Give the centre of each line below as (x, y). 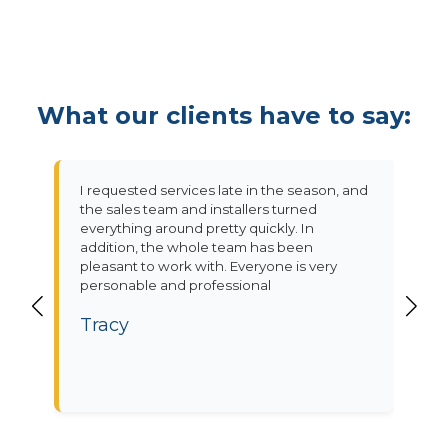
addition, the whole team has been (196, 247)
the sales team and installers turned (198, 209)
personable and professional (175, 285)
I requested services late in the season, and (224, 190)
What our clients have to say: (224, 116)
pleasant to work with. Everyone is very (208, 266)
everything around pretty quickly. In (197, 228)
